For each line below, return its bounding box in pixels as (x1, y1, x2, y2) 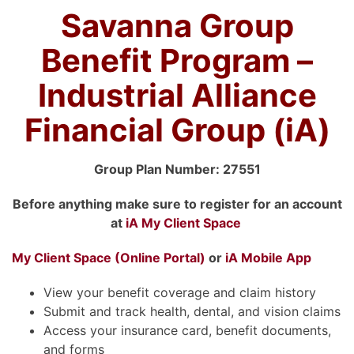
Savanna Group (60, 6, 294, 45)
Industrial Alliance (37, 75, 317, 115)
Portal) (160, 249, 205, 265)
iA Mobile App (225, 249, 311, 265)
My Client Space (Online (12, 249, 160, 265)
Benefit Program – (41, 40, 313, 80)
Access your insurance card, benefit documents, (43, 322, 331, 338)
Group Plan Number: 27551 (93, 160, 261, 177)
